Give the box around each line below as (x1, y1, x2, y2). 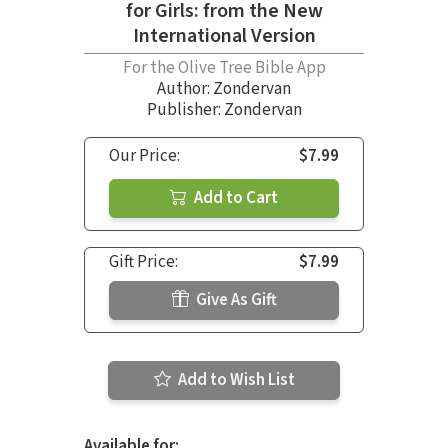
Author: (157, 77, 213, 102)
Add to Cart (191, 186, 278, 211)
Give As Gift (192, 288, 277, 313)
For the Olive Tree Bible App (122, 56, 326, 81)
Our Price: (109, 144, 180, 169)
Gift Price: (109, 250, 178, 275)
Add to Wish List (174, 368, 295, 393)
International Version (132, 22, 316, 51)
